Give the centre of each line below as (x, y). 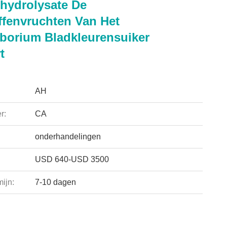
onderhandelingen (68, 137)
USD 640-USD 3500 (72, 159)
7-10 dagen (55, 182)
